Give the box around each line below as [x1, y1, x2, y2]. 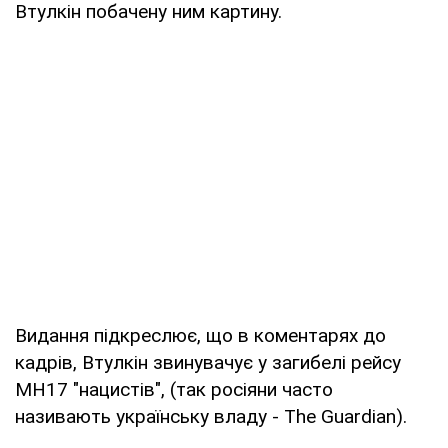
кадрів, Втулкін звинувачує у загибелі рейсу [15, 350, 401, 374]
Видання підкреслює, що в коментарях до [15, 323, 386, 347]
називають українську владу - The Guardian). [15, 404, 407, 428]
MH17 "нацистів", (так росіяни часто [15, 377, 333, 401]
